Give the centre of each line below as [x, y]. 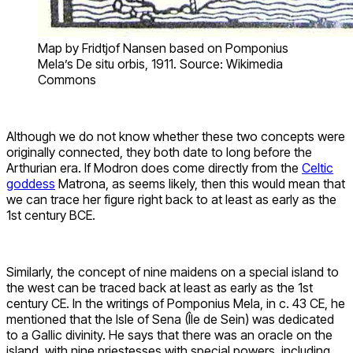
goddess [31, 184]
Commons [67, 80]
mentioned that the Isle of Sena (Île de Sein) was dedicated [170, 320]
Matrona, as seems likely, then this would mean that [200, 184]
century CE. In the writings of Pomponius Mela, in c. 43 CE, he [176, 304]
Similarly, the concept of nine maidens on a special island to [173, 272]
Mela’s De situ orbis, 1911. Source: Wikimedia [160, 64]
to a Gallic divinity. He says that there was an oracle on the [169, 335]
